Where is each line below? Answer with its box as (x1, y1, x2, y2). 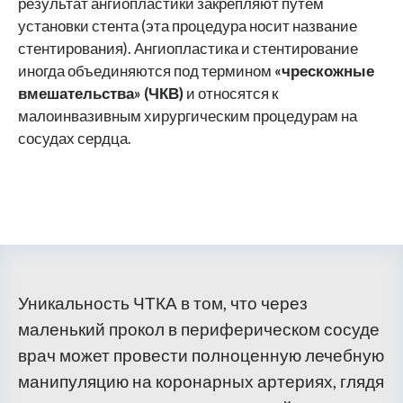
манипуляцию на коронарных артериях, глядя (18, 370, 384, 391)
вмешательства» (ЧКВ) (18, 84, 186, 103)
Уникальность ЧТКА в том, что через (18, 291, 308, 313)
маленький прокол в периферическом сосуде (18, 318, 380, 339)
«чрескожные (274, 61, 374, 80)
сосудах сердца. (18, 129, 131, 148)
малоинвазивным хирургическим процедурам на (18, 106, 357, 125)
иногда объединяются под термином (18, 61, 274, 80)
